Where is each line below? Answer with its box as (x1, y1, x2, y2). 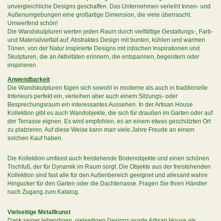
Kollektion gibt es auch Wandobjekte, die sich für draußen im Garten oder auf (7, 110, 213, 116)
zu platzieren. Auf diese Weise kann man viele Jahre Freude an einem (7, 126, 194, 133)
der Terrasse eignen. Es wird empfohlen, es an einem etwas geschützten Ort (7, 118, 211, 125)
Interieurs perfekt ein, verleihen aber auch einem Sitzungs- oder (7, 93, 178, 100)
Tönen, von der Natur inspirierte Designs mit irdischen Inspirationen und (7, 45, 200, 52)
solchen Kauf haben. (7, 135, 63, 142)
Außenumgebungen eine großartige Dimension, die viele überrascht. (7, 11, 191, 18)
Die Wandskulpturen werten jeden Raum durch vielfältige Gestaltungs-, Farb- (7, 28, 213, 35)
